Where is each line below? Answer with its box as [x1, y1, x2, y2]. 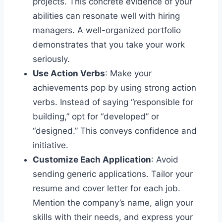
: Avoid [151, 154, 178, 165]
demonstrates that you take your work [33, 39, 185, 50]
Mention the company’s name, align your [33, 197, 193, 208]
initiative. [33, 140, 68, 150]
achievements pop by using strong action [33, 82, 196, 93]
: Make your [105, 68, 152, 78]
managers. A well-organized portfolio [33, 25, 181, 35]
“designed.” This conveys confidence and [33, 125, 197, 136]
